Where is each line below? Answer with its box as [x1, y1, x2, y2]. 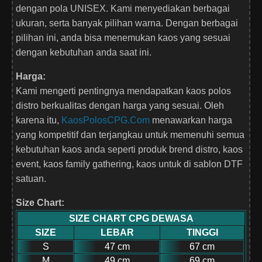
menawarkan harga [150, 115, 232, 126]
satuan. [16, 174, 46, 184]
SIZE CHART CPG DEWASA [68, 213, 194, 224]
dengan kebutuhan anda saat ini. [16, 47, 151, 58]
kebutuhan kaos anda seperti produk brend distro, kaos [16, 144, 243, 155]
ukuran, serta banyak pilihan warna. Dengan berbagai [16, 18, 238, 29]
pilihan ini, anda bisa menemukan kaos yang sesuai [16, 33, 230, 43]
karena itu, [16, 115, 61, 126]
